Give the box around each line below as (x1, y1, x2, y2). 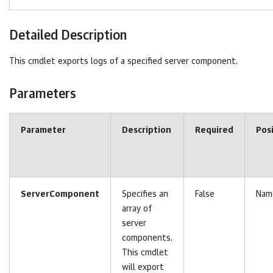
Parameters (9, 88, 76, 101)
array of (122, 205, 152, 213)
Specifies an (122, 190, 168, 199)
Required (195, 126, 233, 135)
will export (122, 263, 164, 272)
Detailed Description (9, 29, 127, 42)
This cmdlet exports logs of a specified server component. (9, 57, 238, 66)
